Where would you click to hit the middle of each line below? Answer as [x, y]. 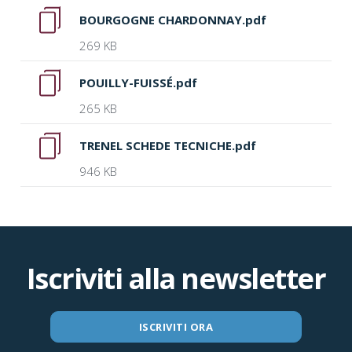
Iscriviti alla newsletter [176, 279]
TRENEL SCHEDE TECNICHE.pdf [168, 145]
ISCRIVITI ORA [176, 326]
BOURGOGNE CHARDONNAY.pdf [173, 20]
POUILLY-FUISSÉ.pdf [139, 82]
